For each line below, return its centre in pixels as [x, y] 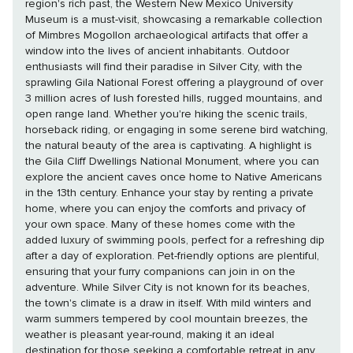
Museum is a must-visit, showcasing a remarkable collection [174, 20]
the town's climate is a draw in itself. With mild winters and [168, 303]
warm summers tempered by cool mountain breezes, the [167, 319]
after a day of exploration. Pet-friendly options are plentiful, [172, 256]
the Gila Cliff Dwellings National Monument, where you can [172, 162]
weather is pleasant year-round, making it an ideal [150, 335]
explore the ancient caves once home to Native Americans [174, 177]
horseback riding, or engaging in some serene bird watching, [176, 130]
